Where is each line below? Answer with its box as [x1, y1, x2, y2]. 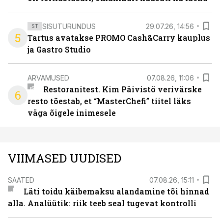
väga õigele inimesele [27, 108, 116, 118]
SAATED [8, 175, 34, 184]
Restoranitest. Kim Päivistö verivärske [43, 84, 202, 94]
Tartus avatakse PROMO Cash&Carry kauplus [27, 32, 210, 43]
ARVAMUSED [27, 73, 69, 82]
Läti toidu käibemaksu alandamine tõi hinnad [23, 186, 209, 196]
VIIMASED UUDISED [8, 150, 121, 166]
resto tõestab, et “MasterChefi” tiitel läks [27, 96, 191, 106]
